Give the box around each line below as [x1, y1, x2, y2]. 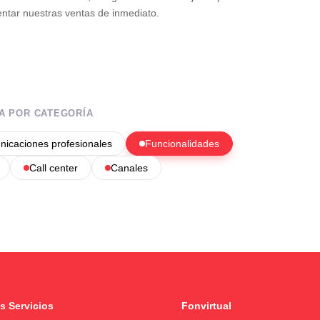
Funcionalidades [144, 137, 219, 149]
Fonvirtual [181, 300, 231, 312]
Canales [110, 161, 148, 174]
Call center [29, 161, 78, 174]
